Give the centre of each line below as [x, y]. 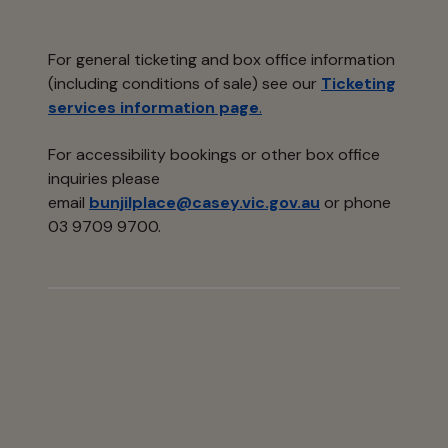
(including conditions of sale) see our [184, 84]
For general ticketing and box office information [221, 60]
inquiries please [104, 179]
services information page [153, 108]
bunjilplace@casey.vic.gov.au [204, 203]
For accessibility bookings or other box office [214, 155]
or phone [355, 203]
